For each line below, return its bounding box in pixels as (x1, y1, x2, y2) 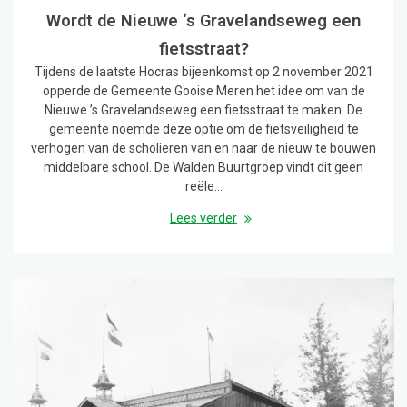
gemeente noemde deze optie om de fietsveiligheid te (48, 121, 359, 136)
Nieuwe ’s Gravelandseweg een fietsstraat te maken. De (45, 102, 362, 117)
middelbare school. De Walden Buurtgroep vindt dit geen (44, 159, 363, 174)
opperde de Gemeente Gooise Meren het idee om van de (42, 83, 365, 98)
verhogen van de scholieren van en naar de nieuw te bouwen (31, 140, 376, 155)
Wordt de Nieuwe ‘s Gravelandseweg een (46, 10, 361, 30)
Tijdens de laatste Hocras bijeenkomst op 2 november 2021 (34, 64, 373, 79)
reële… (184, 178, 223, 194)
